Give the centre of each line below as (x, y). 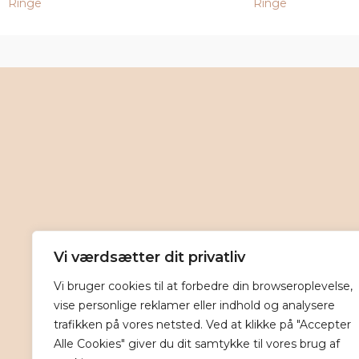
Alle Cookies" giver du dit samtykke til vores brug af (197, 344)
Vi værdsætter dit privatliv (149, 257)
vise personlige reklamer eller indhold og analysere (194, 305)
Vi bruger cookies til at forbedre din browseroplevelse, (203, 286)
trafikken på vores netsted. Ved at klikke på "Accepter (202, 325)
